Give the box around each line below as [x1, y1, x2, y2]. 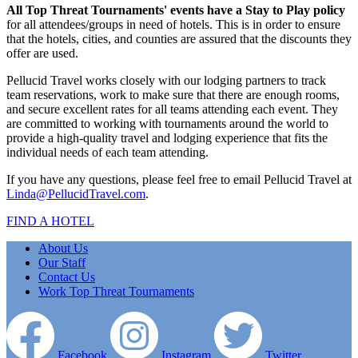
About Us [38, 241, 88, 255]
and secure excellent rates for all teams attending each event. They [6, 101, 338, 116]
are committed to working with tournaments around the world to [6, 116, 328, 130]
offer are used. [6, 46, 78, 60]
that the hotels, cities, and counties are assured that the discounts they [6, 31, 352, 46]
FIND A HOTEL [6, 213, 94, 228]
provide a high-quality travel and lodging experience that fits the [6, 130, 328, 145]
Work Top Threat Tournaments [38, 284, 194, 298]
